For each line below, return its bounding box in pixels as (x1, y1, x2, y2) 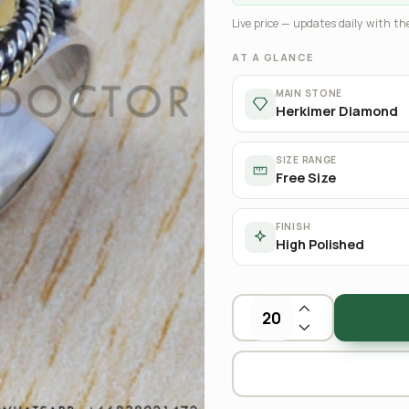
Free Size (276, 169, 336, 186)
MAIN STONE (276, 87, 342, 100)
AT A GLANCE (232, 50, 314, 64)
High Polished (276, 236, 364, 253)
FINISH (276, 220, 311, 233)
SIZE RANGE (276, 153, 337, 166)
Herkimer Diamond (276, 102, 398, 120)
